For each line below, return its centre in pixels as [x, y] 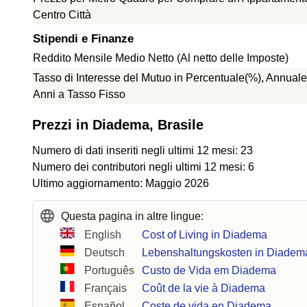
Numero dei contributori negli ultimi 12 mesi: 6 [143, 167]
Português [110, 270]
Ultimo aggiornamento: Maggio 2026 [121, 183]
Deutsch [105, 253]
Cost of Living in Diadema [205, 235]
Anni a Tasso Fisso [79, 94]
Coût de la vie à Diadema [204, 288]
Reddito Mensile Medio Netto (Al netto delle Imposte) [161, 58]
